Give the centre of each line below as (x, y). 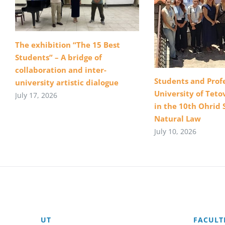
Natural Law (177, 119)
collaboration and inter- (61, 70)
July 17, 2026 (36, 95)
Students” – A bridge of (59, 57)
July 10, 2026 (175, 132)
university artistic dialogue (67, 82)
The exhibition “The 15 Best (68, 44)
